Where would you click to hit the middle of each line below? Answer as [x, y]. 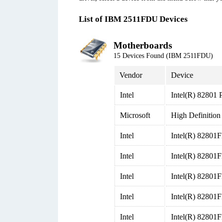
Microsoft [135, 115]
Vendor [131, 75]
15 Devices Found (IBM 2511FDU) [163, 56]
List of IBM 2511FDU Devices [133, 19]
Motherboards [143, 45]
